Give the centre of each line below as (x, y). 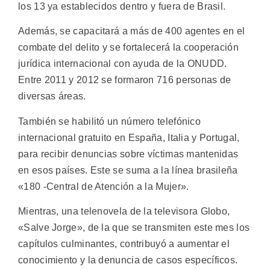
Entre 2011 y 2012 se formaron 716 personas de (125, 80)
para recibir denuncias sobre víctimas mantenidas (128, 154)
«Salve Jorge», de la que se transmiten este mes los (134, 228)
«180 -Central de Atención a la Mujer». (104, 186)
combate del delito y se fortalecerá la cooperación (128, 48)
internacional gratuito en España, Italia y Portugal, (129, 137)
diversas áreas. (52, 96)
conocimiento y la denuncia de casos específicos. (128, 260)
